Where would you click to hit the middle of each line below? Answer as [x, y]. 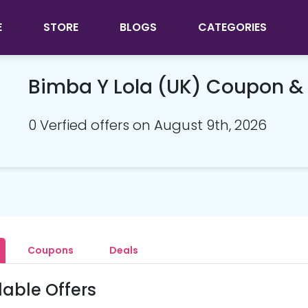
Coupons [50, 250]
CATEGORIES [232, 27]
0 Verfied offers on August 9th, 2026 [147, 125]
